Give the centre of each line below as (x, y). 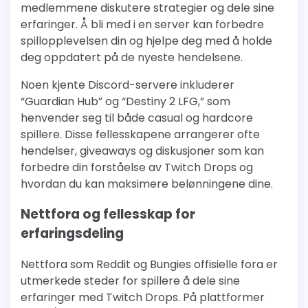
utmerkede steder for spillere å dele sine (130, 281)
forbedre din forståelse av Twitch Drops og (137, 167)
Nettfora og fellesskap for (108, 214)
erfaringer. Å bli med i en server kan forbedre (142, 24)
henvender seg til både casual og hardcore (137, 118)
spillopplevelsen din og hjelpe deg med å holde (146, 41)
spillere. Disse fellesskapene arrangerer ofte (140, 134)
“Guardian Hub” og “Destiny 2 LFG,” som (125, 101)
